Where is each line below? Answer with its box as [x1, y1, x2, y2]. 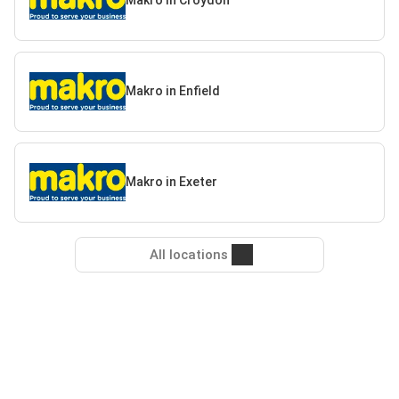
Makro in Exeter [125, 175, 217, 190]
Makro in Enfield [125, 84, 220, 99]
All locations [150, 246, 228, 263]
